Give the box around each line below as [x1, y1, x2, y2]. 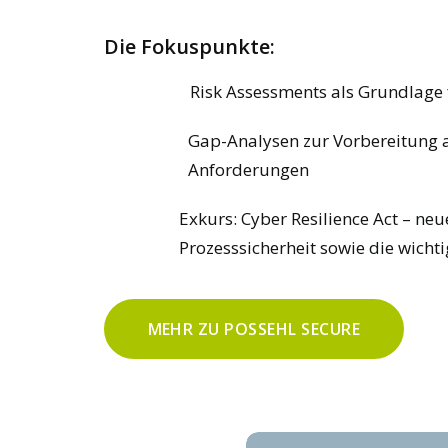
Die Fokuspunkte [103, 33, 270, 60]
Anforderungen [187, 158, 309, 181]
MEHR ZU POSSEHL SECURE [147, 318, 361, 340]
